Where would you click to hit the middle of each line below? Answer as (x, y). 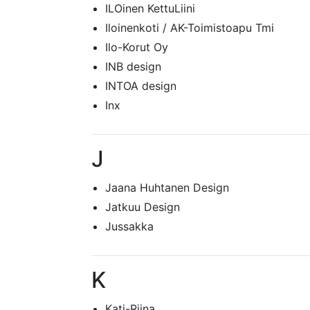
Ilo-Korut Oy (137, 47)
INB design (133, 66)
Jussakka (129, 226)
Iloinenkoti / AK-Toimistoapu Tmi (190, 28)
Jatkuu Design (143, 207)
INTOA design (141, 86)
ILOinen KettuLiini (150, 8)
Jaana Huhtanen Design (167, 188)
